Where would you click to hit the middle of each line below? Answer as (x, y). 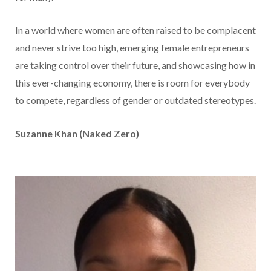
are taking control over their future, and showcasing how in (135, 65)
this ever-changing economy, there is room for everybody (132, 82)
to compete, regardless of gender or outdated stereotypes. (135, 100)
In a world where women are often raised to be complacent (135, 30)
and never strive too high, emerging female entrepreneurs (132, 47)
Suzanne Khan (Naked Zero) (77, 133)
